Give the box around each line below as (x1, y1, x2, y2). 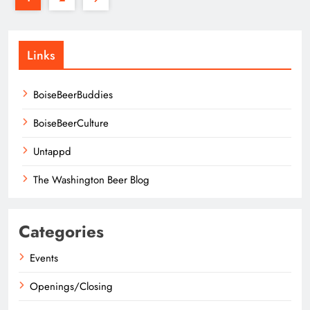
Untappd (33, 143, 71, 159)
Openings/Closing (30, 278, 113, 294)
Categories (19, 219, 104, 244)
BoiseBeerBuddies (33, 86, 113, 102)
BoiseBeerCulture (33, 115, 109, 131)
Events (30, 250, 58, 266)
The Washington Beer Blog (33, 172, 149, 188)
